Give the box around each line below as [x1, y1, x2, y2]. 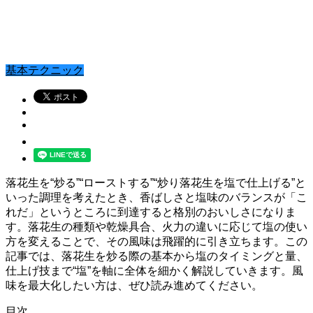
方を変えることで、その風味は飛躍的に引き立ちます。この [6, 235, 307, 248]
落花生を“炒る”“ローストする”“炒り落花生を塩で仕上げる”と [6, 177, 306, 189]
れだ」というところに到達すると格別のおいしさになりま [6, 206, 296, 219]
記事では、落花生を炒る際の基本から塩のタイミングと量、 [6, 250, 307, 263]
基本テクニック [6, 64, 84, 77]
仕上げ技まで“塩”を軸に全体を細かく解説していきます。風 [6, 265, 303, 277]
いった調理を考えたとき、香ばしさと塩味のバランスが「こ [6, 191, 307, 204]
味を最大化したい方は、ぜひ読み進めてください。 [6, 279, 263, 292]
